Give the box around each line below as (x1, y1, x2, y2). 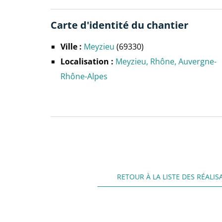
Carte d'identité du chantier (51, 18, 188, 32)
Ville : (60, 41, 82, 52)
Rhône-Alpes (60, 71, 108, 81)
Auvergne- (178, 56, 217, 66)
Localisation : (60, 56, 113, 67)
